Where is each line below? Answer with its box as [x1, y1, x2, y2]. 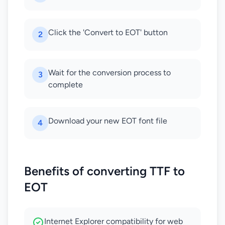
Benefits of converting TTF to [24, 164, 185, 178]
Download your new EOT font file [48, 116, 167, 126]
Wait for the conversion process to [48, 68, 171, 77]
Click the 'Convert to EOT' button [48, 28, 168, 37]
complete [48, 80, 83, 89]
